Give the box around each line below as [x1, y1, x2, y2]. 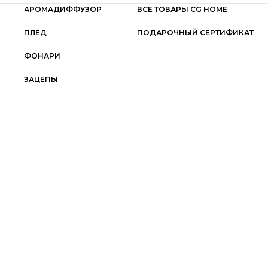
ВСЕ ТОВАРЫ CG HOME [136, 4, 227, 14]
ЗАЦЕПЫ [24, 74, 59, 84]
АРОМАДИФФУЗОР [24, 4, 102, 14]
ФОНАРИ [24, 51, 61, 60]
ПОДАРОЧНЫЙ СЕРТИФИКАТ [136, 28, 254, 37]
